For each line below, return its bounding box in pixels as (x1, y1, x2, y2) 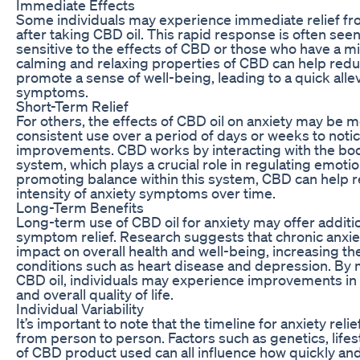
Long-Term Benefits (16, 198, 144, 216)
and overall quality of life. (16, 284, 174, 303)
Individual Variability (16, 299, 144, 317)
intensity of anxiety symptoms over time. (16, 183, 276, 202)
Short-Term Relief (16, 96, 129, 115)
